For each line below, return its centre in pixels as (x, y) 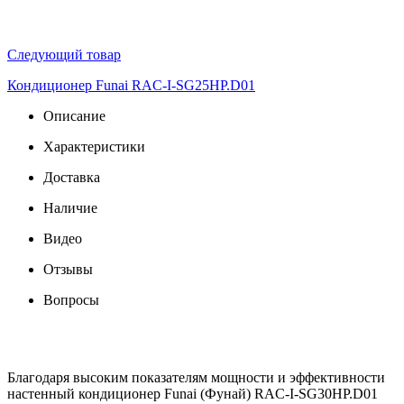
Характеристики (94, 146)
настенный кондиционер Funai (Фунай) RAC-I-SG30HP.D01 (193, 393)
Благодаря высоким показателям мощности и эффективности (196, 377)
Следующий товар (64, 54)
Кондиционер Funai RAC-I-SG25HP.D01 (131, 85)
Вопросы (71, 299)
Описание (74, 115)
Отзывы (68, 269)
